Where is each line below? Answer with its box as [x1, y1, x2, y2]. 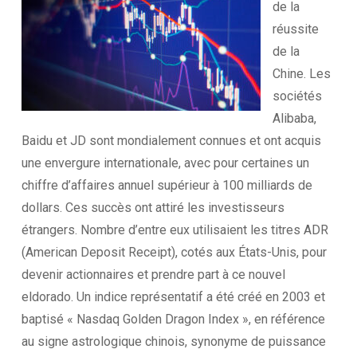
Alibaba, [272, 111, 316, 126]
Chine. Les [272, 66, 331, 81]
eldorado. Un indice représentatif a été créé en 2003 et [21, 289, 325, 304]
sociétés [272, 88, 322, 104]
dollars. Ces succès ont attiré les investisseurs [21, 200, 284, 215]
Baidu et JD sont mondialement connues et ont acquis [21, 133, 321, 148]
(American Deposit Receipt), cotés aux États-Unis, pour [21, 245, 327, 260]
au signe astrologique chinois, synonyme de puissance [21, 334, 326, 349]
